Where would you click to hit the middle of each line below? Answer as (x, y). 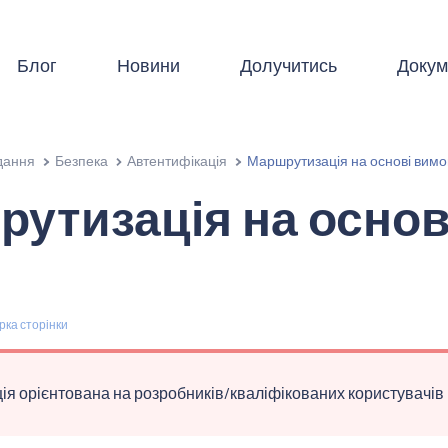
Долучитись (288, 64)
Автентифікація (177, 160)
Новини (148, 64)
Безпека (81, 160)
